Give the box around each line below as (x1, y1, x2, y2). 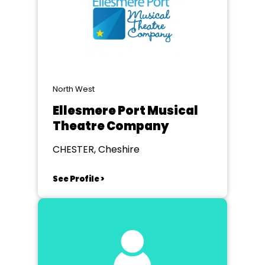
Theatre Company (53, 118, 169, 134)
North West (53, 83, 95, 95)
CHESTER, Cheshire (53, 143, 140, 156)
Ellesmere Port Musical (53, 102, 198, 119)
